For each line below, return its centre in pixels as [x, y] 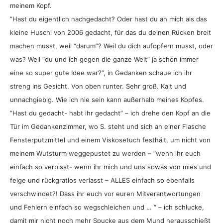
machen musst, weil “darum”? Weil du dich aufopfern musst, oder [111, 46]
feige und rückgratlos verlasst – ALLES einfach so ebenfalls [102, 180]
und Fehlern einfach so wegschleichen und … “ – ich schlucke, [107, 207]
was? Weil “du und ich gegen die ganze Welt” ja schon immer [104, 59]
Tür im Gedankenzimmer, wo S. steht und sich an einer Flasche [108, 126]
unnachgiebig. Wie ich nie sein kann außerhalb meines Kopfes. [107, 99]
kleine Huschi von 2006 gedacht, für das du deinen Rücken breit [111, 32]
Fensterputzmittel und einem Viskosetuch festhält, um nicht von [110, 140]
